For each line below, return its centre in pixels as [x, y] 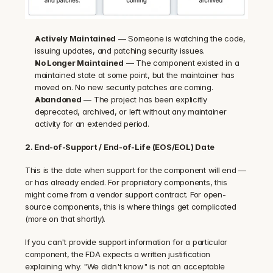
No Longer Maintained [79, 62]
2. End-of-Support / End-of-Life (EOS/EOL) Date [120, 147]
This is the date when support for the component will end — [136, 170]
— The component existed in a [181, 62]
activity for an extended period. [92, 123]
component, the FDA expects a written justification [118, 254]
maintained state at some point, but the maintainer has [135, 75]
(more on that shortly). [66, 218]
